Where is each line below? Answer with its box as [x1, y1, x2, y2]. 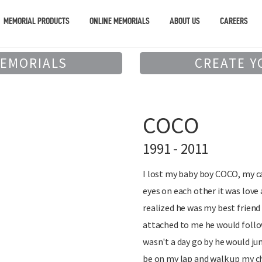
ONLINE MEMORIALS [89, 16, 150, 26]
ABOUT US [170, 16, 200, 26]
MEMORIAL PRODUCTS [4, 16, 70, 26]
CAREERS [220, 16, 248, 26]
